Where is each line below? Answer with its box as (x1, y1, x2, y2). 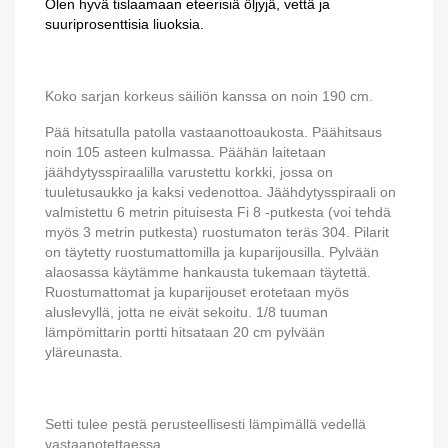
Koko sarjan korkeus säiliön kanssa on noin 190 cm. (45, 88, 373, 104)
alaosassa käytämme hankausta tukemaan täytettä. (45, 264, 371, 280)
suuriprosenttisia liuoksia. (45, 16, 204, 32)
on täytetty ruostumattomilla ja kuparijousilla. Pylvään (45, 244, 379, 260)
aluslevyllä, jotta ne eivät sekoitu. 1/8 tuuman (45, 304, 328, 320)
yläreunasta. (45, 344, 123, 360)
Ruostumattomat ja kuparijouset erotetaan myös (45, 284, 349, 300)
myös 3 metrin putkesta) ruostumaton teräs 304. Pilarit (45, 224, 389, 240)
